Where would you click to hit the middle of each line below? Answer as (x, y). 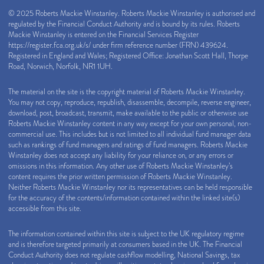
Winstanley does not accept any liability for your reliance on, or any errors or (121, 156)
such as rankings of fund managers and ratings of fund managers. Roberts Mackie (128, 145)
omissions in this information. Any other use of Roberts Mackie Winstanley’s (121, 166)
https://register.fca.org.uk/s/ (49, 46)
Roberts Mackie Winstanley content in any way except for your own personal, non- (130, 124)
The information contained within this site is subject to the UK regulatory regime (126, 234)
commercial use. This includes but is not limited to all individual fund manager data (130, 135)
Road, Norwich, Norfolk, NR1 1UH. (60, 67)
